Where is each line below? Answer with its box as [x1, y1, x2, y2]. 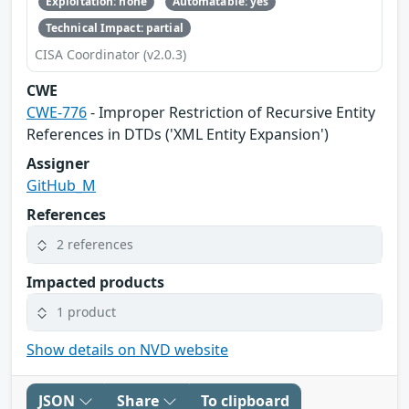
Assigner [26, 152, 89, 173]
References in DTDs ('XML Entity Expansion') [26, 123, 329, 144]
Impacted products [26, 271, 164, 292]
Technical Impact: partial [45, 19, 184, 36]
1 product [57, 303, 116, 321]
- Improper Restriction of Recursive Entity [87, 101, 375, 122]
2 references [57, 236, 133, 254]
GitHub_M [26, 174, 96, 195]
